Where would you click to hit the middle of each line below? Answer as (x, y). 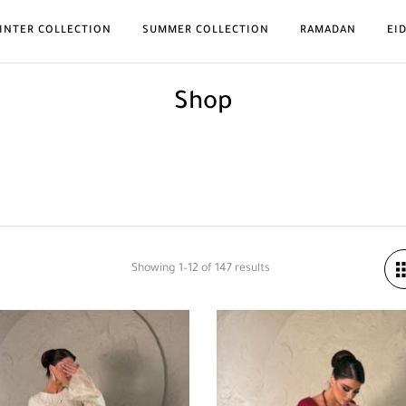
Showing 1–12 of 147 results (200, 269)
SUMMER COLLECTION (206, 31)
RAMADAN (328, 31)
